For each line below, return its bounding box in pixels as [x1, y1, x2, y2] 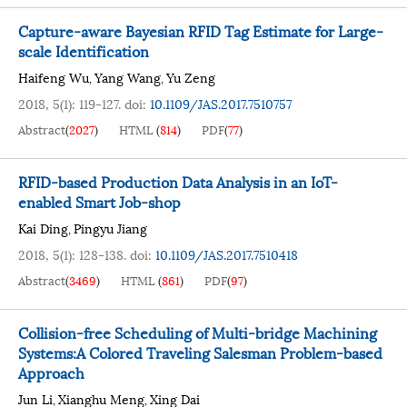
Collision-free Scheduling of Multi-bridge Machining [18, 321, 377, 343]
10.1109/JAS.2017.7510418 [155, 244, 298, 263]
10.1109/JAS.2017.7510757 [150, 94, 292, 113]
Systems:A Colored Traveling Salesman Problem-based [18, 341, 382, 363]
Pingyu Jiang [74, 218, 147, 237]
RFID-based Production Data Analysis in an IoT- [18, 170, 338, 193]
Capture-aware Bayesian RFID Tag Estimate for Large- [18, 19, 383, 42]
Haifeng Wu [18, 67, 89, 86]
